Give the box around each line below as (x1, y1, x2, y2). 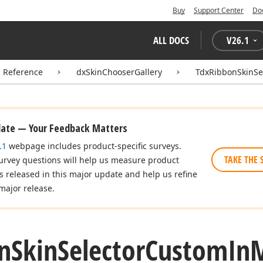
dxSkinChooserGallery (76, 66, 162, 77)
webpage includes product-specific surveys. (6, 140, 181, 151)
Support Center (194, 5, 244, 15)
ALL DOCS (153, 33, 189, 47)
